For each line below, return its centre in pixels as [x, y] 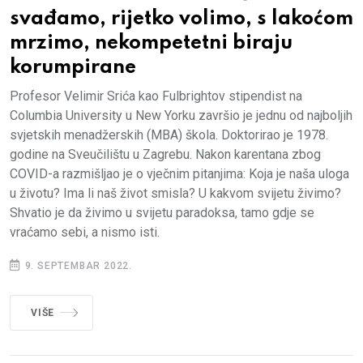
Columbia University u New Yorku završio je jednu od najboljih [181, 116]
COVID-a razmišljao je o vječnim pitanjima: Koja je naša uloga [179, 174]
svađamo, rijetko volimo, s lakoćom [181, 19]
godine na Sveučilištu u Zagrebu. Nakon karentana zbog [165, 155]
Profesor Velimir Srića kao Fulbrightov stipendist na [156, 96]
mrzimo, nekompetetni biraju [151, 44]
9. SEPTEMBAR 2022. [77, 266]
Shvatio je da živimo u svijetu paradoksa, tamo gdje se [162, 213]
